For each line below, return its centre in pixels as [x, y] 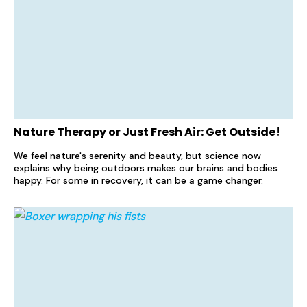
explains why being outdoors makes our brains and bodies [146, 168]
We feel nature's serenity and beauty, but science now [137, 155]
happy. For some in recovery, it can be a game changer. [138, 180]
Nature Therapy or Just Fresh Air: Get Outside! [147, 132]
